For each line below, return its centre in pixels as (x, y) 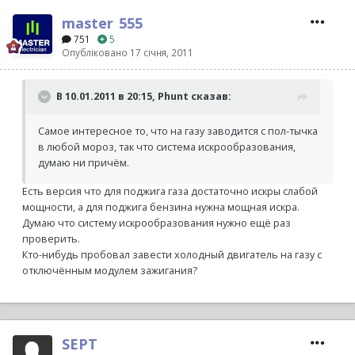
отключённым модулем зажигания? (110, 271)
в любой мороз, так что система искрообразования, (167, 147)
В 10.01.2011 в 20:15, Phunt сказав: (144, 97)
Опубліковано (96, 53)
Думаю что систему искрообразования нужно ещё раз (157, 223)
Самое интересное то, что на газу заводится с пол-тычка (178, 132)
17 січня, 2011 (162, 53)
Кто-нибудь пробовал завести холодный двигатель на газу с (172, 255)
